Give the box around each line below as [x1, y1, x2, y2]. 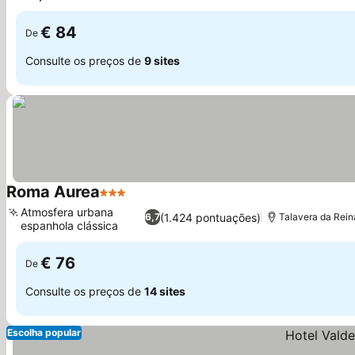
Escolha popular [7, 326, 81, 338]
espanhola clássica [21, 219, 118, 232]
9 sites [144, 53, 180, 67]
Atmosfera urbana [21, 205, 113, 219]
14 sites [144, 284, 185, 298]
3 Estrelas [99, 193, 158, 208]
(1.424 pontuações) [159, 210, 261, 224]
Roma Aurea [6, 182, 100, 201]
